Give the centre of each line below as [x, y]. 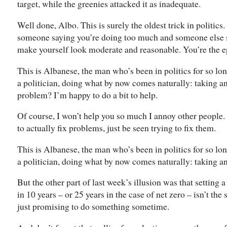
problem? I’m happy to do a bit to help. [87, 94]
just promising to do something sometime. [93, 206]
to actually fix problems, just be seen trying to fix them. [117, 128]
